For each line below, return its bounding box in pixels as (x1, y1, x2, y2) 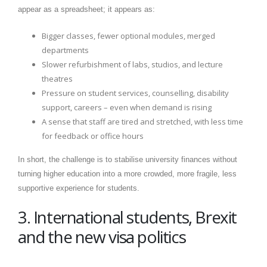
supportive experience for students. (18, 184, 139, 193)
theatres (42, 73, 73, 85)
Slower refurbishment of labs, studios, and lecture (42, 59, 223, 70)
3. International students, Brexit (18, 206, 237, 229)
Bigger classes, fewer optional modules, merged (42, 30, 215, 42)
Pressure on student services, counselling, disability (42, 88, 229, 99)
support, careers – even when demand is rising (42, 102, 212, 113)
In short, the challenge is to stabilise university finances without (18, 155, 237, 164)
